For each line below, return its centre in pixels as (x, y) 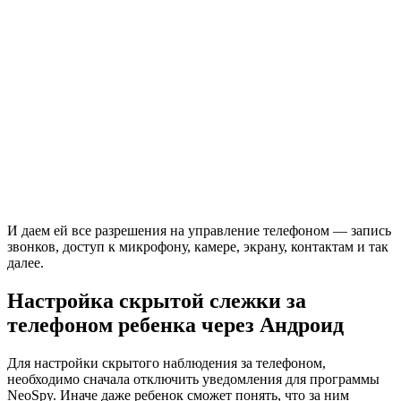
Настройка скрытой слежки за (157, 301)
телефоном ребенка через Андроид (175, 325)
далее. (26, 263)
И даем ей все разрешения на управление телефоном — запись (199, 231)
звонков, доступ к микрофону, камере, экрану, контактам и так (198, 247)
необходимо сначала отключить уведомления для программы (193, 380)
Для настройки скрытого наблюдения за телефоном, (166, 363)
